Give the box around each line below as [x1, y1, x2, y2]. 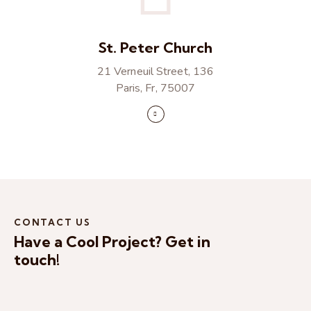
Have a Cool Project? [14, 232, 165, 252]
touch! [14, 250, 60, 270]
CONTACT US [14, 216, 91, 228]
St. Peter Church [99, 37, 212, 56]
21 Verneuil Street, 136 [96, 63, 215, 79]
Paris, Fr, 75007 [115, 80, 196, 96]
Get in [165, 232, 210, 252]
